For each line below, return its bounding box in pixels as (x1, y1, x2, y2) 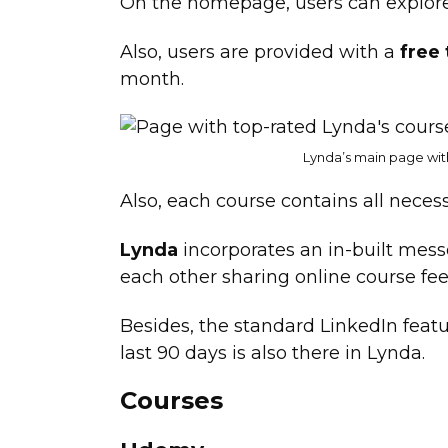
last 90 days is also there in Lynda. (119, 341, 425, 364)
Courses (119, 386, 223, 416)
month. (119, 67, 189, 90)
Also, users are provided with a (119, 40, 400, 63)
